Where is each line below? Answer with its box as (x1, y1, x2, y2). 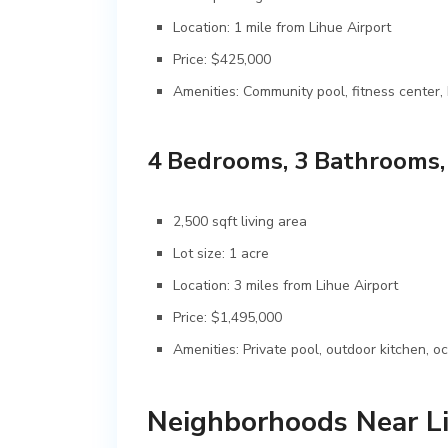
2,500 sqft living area (173, 211, 307, 231)
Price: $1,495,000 (173, 307, 282, 327)
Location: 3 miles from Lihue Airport (173, 275, 398, 295)
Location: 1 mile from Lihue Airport (173, 17, 391, 37)
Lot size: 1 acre (173, 243, 269, 263)
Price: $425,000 (173, 49, 271, 69)
